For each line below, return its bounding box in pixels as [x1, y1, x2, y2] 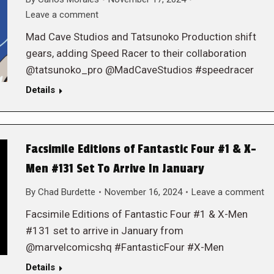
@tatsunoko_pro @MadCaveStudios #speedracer [25, 63, 254, 76]
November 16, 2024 [104, 186, 182, 198]
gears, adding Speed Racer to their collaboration [25, 46, 246, 59]
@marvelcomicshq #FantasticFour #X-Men [25, 240, 224, 253]
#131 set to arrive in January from [25, 224, 183, 237]
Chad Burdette [37, 186, 95, 198]
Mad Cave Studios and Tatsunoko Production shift [25, 30, 256, 43]
